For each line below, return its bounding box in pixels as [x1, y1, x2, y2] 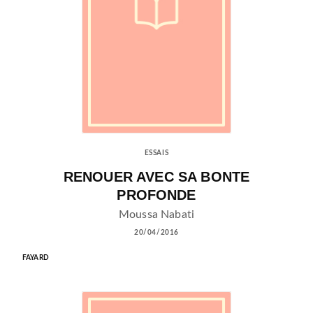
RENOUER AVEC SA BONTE [63, 168, 250, 184]
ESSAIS [144, 150, 169, 157]
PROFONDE [117, 187, 196, 203]
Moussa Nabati [119, 208, 194, 220]
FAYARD [22, 254, 49, 261]
